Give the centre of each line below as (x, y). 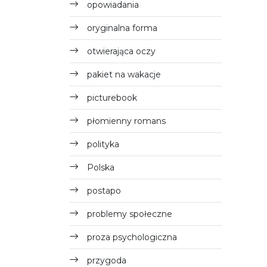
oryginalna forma (122, 28)
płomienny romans (126, 121)
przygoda (107, 260)
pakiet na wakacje (124, 74)
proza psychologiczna (132, 237)
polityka (103, 144)
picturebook (112, 98)
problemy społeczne (130, 214)
